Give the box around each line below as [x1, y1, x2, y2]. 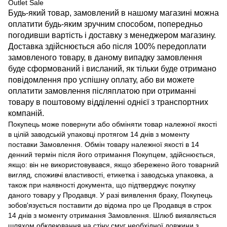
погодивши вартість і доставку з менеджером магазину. [8, 30, 216, 40]
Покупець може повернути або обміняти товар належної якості [8, 120, 217, 128]
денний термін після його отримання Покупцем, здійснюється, [8, 150, 215, 159]
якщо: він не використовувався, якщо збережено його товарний [8, 160, 219, 169]
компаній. [8, 108, 44, 118]
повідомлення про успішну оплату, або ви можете [8, 75, 195, 84]
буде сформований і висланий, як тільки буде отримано [8, 64, 216, 73]
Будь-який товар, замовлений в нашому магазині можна [8, 8, 219, 17]
